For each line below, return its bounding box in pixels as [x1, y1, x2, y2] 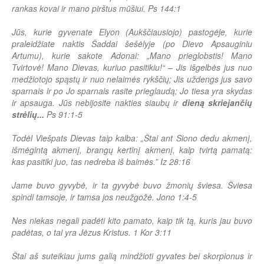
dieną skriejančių [181, 97, 252, 109]
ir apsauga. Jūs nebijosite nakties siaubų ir [12, 97, 182, 109]
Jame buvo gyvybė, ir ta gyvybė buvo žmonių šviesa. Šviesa [12, 179, 252, 192]
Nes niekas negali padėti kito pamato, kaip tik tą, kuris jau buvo [12, 214, 252, 227]
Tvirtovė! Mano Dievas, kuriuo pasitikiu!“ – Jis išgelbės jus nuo [12, 61, 252, 74]
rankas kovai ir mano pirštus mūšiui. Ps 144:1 [12, 2, 181, 15]
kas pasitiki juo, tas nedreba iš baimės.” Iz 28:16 [12, 156, 190, 168]
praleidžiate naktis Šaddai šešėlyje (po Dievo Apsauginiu [12, 38, 252, 50]
